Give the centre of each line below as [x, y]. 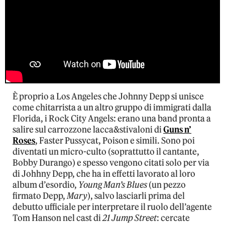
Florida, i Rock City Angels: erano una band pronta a [112, 118]
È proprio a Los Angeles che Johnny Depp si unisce [108, 96]
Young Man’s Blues [113, 185]
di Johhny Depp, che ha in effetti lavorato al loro [104, 174]
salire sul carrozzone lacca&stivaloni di [88, 129]
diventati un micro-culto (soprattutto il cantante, [106, 151]
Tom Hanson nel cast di [58, 218]
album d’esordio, [45, 185]
